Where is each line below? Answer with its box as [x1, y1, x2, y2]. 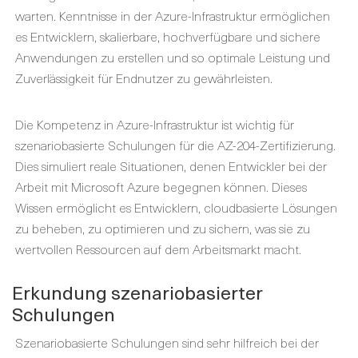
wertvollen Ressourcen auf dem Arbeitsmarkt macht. [15, 239, 301, 258]
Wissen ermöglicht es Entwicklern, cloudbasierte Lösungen [15, 197, 337, 217]
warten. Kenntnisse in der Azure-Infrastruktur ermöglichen [15, 6, 330, 25]
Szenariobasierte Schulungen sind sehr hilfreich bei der [15, 332, 319, 352]
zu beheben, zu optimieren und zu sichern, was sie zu [15, 218, 310, 237]
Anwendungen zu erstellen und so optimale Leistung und [15, 47, 330, 66]
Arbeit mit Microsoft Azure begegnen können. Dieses [15, 177, 307, 196]
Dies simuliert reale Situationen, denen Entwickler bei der [15, 156, 327, 175]
